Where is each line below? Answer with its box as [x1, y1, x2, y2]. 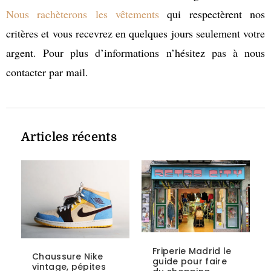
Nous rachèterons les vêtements [6, 6, 159, 21]
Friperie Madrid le [152, 244, 232, 257]
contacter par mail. [6, 64, 88, 79]
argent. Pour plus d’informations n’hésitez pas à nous [6, 45, 265, 60]
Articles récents [21, 130, 117, 145]
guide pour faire [152, 255, 227, 267]
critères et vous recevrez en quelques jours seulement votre [6, 25, 265, 41]
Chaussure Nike [32, 250, 103, 263]
